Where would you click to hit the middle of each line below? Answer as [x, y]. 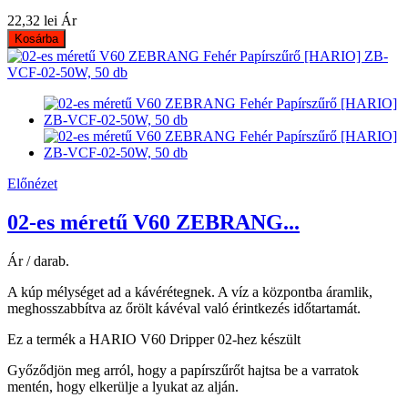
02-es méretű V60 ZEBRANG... [153, 222]
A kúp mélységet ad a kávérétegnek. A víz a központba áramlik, [190, 291]
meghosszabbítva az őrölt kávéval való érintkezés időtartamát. [184, 308]
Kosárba [36, 38]
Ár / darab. [38, 260]
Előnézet [32, 183]
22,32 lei [32, 20]
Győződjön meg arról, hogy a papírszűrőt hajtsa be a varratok [183, 370]
